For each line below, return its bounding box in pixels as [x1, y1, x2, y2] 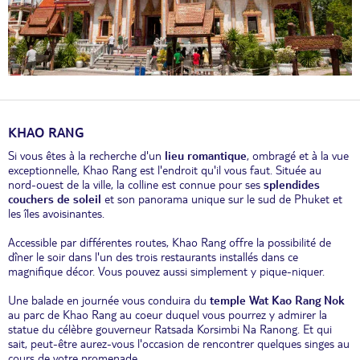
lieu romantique [165, 148, 247, 163]
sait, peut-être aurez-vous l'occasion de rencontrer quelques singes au [8, 336, 350, 351]
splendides [264, 177, 320, 192]
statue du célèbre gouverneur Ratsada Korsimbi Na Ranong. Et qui [8, 321, 332, 337]
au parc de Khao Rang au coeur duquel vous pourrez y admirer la [8, 307, 327, 322]
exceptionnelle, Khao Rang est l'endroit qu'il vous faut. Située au [8, 162, 321, 178]
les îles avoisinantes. [8, 206, 104, 221]
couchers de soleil [8, 191, 101, 207]
